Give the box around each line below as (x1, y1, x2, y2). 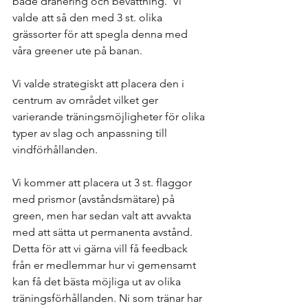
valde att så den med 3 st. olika (12, 11, 165, 24)
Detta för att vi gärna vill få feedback (12, 242, 190, 255)
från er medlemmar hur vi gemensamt (12, 258, 199, 272)
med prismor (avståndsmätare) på (12, 192, 177, 206)
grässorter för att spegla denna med (12, 27, 190, 41)
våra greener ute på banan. (12, 44, 142, 57)
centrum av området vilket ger (12, 93, 161, 107)
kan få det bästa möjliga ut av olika (12, 275, 184, 288)
